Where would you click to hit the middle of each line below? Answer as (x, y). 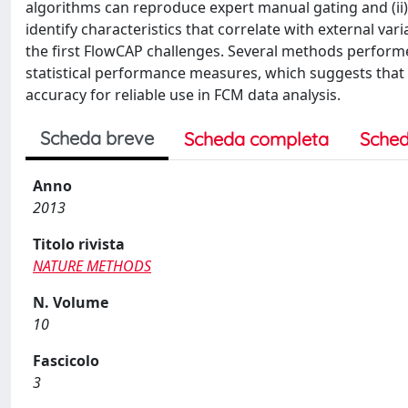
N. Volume (71, 302)
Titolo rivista (79, 244)
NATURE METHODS (92, 266)
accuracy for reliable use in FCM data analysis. (183, 95)
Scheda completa (256, 139)
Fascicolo (66, 361)
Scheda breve (97, 138)
